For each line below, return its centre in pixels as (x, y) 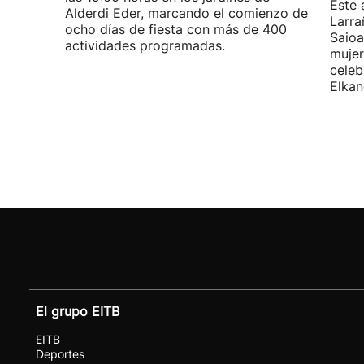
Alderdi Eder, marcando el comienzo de (186, 13)
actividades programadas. (145, 45)
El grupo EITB (78, 311)
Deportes (60, 354)
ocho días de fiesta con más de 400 (176, 29)
